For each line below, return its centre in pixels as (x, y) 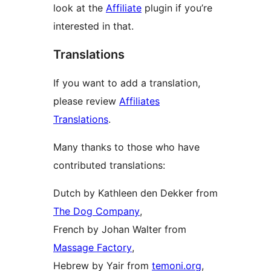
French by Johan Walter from (120, 230)
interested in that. (93, 26)
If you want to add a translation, (127, 83)
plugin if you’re (177, 8)
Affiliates (139, 101)
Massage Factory (93, 248)
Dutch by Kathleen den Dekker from (135, 193)
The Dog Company (96, 211)
